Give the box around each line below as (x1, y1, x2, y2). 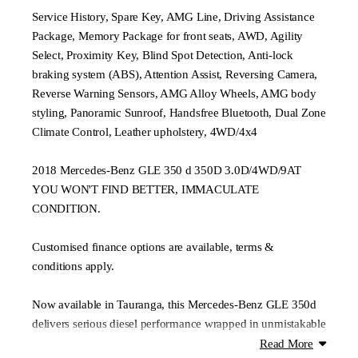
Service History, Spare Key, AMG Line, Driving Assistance (32, 10, 315, 24)
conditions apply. (32, 260, 115, 273)
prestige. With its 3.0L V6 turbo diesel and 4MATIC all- (32, 336, 298, 350)
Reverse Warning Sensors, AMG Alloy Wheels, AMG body (32, 87, 316, 101)
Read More (260, 336, 313, 350)
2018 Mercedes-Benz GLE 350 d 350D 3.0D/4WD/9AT (32, 164, 301, 177)
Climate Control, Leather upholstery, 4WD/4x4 (32, 125, 258, 139)
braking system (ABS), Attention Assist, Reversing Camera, (32, 68, 318, 82)
